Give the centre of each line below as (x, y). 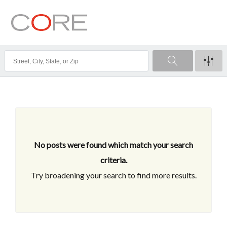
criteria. (113, 160)
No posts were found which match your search (113, 145)
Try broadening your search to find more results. (113, 175)
